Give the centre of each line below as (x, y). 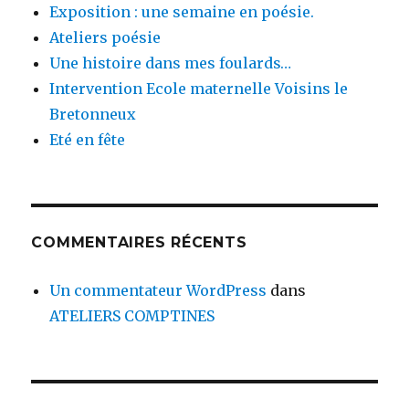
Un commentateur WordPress (158, 291)
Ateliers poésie (105, 38)
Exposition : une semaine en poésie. (182, 12)
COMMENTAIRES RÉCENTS (139, 243)
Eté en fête (88, 140)
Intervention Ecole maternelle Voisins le (199, 89)
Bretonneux (93, 115)
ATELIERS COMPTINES (132, 316)
